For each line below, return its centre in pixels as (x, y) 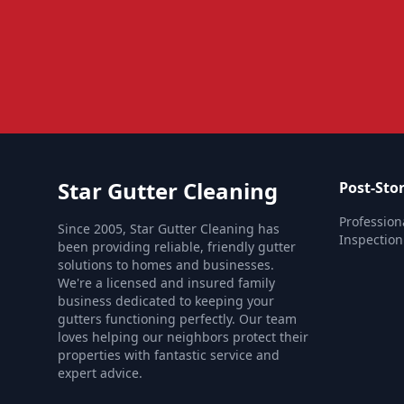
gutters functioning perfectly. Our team (177, 319)
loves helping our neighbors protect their (183, 337)
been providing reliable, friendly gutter (177, 247)
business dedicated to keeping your (166, 301)
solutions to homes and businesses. (166, 265)
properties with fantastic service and (169, 355)
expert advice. (100, 373)
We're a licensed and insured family (166, 283)
